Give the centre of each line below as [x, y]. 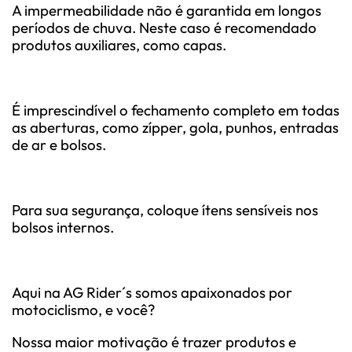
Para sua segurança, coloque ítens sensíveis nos [165, 209]
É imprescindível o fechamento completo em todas [176, 110]
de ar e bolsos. [59, 144]
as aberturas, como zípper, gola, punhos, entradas [175, 127]
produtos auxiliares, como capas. [119, 44]
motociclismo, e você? [83, 309]
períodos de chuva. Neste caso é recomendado [164, 27]
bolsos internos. [63, 227]
